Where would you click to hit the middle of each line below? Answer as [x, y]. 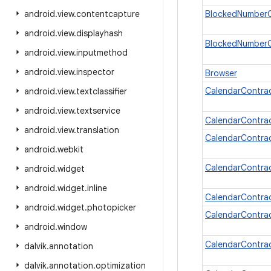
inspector [95, 72]
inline [97, 188]
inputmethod [102, 53]
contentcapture [108, 14]
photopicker [112, 207]
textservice [98, 111]
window [72, 227]
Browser [221, 73]
